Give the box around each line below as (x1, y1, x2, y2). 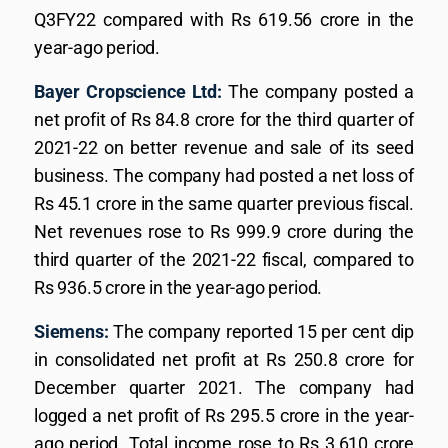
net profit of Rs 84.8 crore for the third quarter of (34, 109, 414, 130)
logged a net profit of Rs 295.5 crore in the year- (34, 405, 414, 426)
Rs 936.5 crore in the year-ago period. (34, 277, 323, 298)
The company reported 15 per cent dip (108, 321, 414, 342)
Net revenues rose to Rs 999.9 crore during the (34, 221, 414, 242)
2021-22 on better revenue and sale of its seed (34, 137, 414, 158)
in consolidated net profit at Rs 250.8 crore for (34, 349, 414, 370)
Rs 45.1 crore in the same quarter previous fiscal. (34, 193, 414, 214)
